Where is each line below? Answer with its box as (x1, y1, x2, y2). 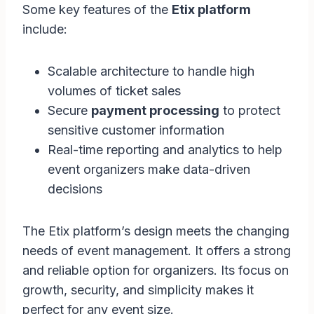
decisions (48, 182, 102, 197)
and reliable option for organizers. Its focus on (22, 263, 289, 278)
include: (22, 22, 67, 37)
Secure (48, 103, 91, 118)
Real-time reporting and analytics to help (48, 142, 282, 158)
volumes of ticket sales (48, 83, 181, 99)
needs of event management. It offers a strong (22, 243, 291, 259)
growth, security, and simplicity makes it (22, 282, 254, 298)
